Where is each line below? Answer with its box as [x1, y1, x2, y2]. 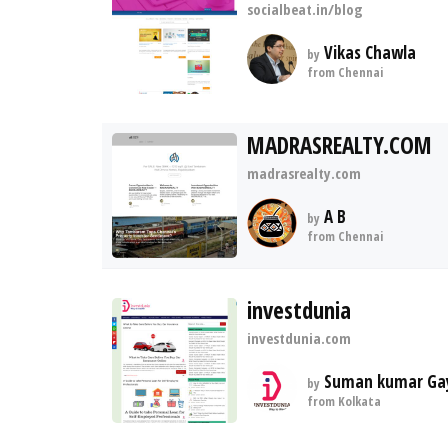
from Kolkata [307, 392, 381, 410]
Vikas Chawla [320, 41, 416, 64]
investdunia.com [247, 328, 351, 348]
